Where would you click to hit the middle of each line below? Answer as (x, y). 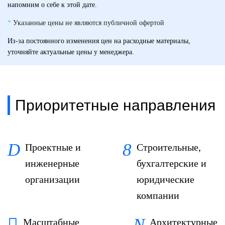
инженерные (52, 163)
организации (52, 180)
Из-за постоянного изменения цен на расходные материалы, (99, 41)
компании (158, 196)
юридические (166, 180)
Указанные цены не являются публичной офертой (89, 23)
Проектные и (53, 147)
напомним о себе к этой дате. (53, 5)
